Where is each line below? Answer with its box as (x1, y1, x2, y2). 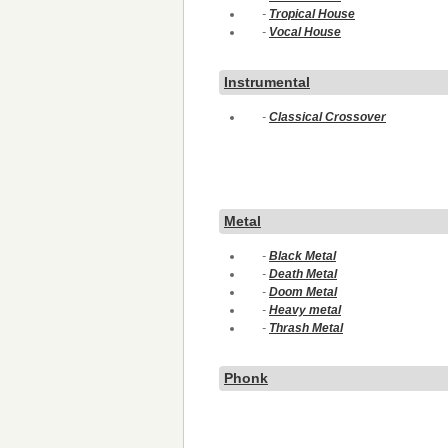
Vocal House (269, 25, 341, 39)
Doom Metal (269, 285, 337, 299)
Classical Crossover (269, 110, 386, 124)
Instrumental (224, 74, 310, 90)
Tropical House (269, 7, 355, 21)
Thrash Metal (269, 321, 343, 335)
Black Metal (269, 249, 336, 263)
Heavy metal (269, 303, 341, 317)
